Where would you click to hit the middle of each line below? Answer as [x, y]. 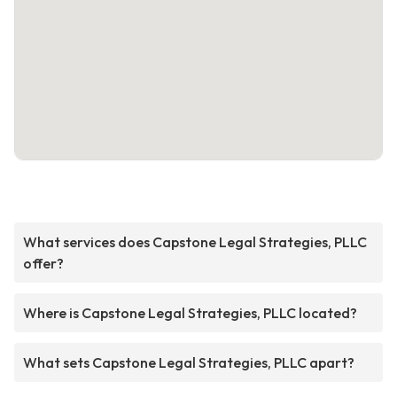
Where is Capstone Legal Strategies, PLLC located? [190, 313]
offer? [43, 264]
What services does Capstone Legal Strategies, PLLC [195, 242]
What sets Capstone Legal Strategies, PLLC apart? [189, 363]
